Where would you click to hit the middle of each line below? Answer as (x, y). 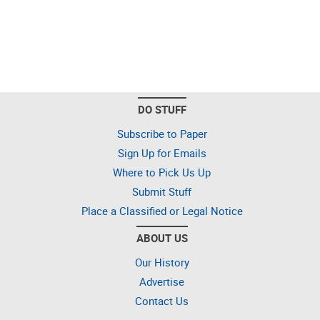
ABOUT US (162, 238)
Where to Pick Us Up (162, 172)
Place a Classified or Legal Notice (162, 211)
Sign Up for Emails (162, 153)
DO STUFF (162, 109)
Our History (162, 262)
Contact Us (162, 301)
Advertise (162, 281)
